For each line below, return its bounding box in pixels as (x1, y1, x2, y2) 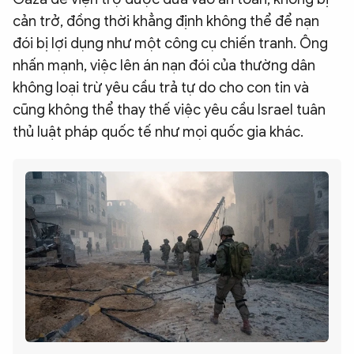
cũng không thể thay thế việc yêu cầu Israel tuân (13, 101, 326, 119)
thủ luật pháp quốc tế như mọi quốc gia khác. (13, 123, 303, 141)
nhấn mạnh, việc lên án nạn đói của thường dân (13, 57, 315, 74)
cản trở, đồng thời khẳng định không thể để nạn (13, 13, 319, 30)
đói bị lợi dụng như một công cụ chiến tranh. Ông (13, 35, 328, 52)
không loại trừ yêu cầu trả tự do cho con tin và (13, 79, 309, 96)
